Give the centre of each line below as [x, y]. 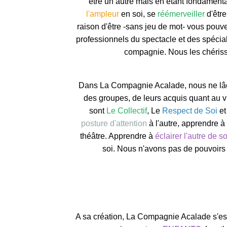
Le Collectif [127, 111]
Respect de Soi [190, 111]
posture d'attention [114, 123]
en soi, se [139, 14]
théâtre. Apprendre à [117, 136]
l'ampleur [103, 14]
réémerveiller [181, 14]
